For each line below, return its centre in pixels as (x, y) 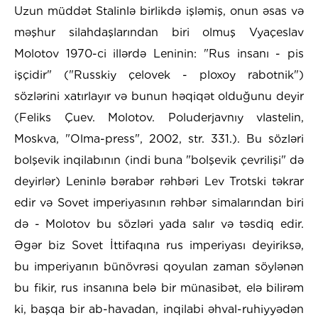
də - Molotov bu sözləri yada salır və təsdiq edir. (159, 224)
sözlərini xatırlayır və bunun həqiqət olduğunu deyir (159, 97)
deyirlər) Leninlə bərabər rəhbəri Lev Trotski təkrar (159, 182)
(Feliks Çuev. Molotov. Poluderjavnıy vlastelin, (159, 118)
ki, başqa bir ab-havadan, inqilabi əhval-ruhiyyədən (159, 309)
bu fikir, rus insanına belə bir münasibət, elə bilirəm (159, 288)
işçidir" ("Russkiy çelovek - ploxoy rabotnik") (159, 75)
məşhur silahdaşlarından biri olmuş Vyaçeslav (159, 33)
